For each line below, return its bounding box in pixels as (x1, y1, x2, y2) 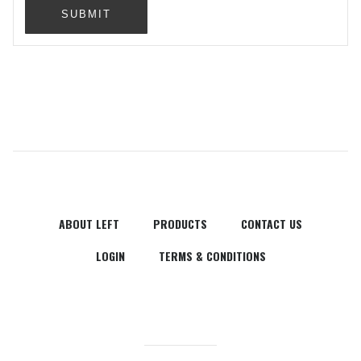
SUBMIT (61, 8, 111, 20)
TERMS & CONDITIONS (158, 247, 266, 264)
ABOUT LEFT (59, 215, 119, 232)
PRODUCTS (153, 215, 207, 232)
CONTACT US (241, 215, 302, 232)
